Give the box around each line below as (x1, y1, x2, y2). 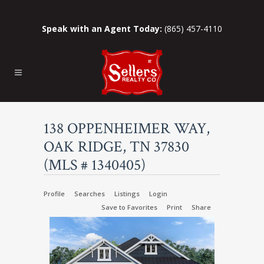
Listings (114, 189, 140, 198)
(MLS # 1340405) (44, 155, 146, 175)
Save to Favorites (101, 203, 157, 212)
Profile (44, 189, 65, 198)
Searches (74, 189, 105, 198)
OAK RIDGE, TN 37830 (44, 137, 189, 157)
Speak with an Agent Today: (42, 23, 162, 34)
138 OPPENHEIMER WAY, (44, 118, 210, 138)
